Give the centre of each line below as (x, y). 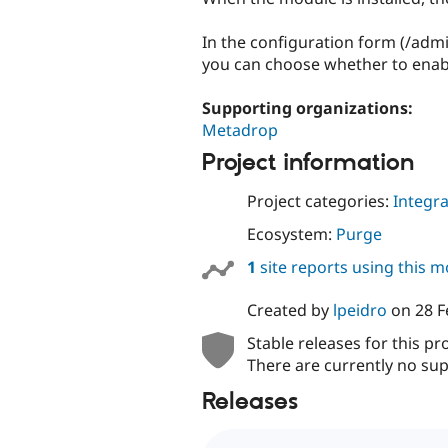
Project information (308, 162)
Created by (289, 310)
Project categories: (319, 201)
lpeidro (359, 310)
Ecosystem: (291, 234)
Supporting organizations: (309, 108)
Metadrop (240, 130)
